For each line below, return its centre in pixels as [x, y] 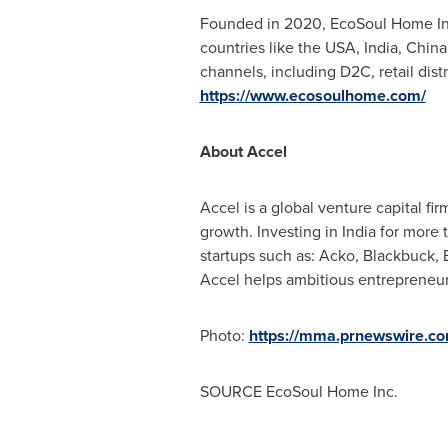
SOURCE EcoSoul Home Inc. [298, 391]
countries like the [262, 47]
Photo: [224, 335]
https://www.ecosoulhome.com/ [312, 95]
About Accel [243, 151]
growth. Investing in [270, 231]
